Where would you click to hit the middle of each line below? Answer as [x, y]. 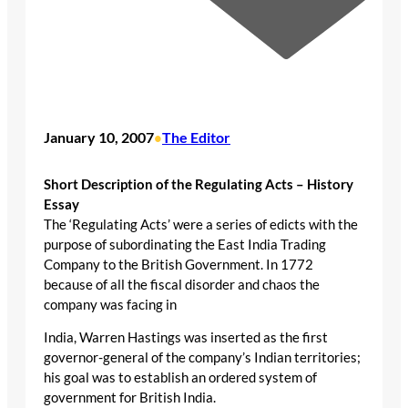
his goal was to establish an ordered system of [180, 378]
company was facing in [110, 304]
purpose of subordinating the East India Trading [185, 244]
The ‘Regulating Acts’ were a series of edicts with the [201, 224]
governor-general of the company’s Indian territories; [202, 358]
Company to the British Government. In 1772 [178, 264]
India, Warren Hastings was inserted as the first [186, 338]
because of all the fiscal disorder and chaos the [182, 284]
